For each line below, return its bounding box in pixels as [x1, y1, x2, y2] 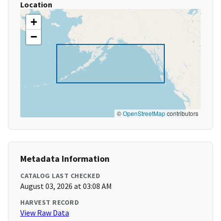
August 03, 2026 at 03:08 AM [20, 181, 112, 191]
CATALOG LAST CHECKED [20, 171, 100, 181]
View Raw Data [20, 208, 69, 218]
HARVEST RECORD [20, 198, 79, 207]
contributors [165, 109, 198, 118]
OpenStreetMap [123, 109, 165, 118]
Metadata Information [20, 153, 110, 165]
